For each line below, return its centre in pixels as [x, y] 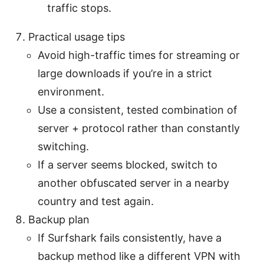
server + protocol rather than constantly [139, 128]
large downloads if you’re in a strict [125, 73]
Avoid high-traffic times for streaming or [139, 55]
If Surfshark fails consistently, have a [130, 237]
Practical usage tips [77, 37]
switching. [63, 146]
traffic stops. [79, 8]
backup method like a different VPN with [139, 256]
